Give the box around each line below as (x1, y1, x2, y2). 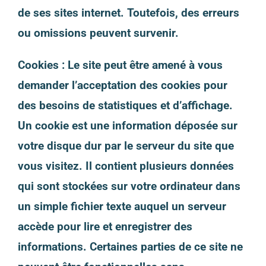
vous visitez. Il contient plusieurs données (17, 159, 234, 173)
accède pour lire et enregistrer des (17, 219, 192, 233)
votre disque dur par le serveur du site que (17, 138, 234, 153)
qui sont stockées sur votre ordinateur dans (17, 179, 240, 193)
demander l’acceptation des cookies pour (17, 78, 227, 92)
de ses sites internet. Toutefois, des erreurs (17, 5, 239, 20)
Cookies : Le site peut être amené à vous (17, 58, 223, 72)
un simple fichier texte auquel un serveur (17, 199, 226, 213)
